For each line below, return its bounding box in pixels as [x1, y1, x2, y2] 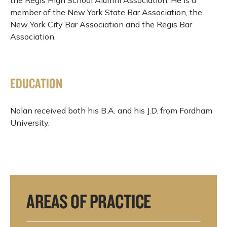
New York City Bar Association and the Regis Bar [10, 19, 192, 29]
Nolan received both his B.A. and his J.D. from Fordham [10, 105, 212, 116]
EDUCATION [10, 74, 62, 92]
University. [10, 117, 50, 128]
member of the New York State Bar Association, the [10, 7, 202, 17]
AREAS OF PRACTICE [26, 188, 151, 213]
